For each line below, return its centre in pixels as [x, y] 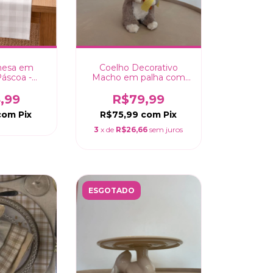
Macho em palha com [138, 77]
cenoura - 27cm [139, 87]
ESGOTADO [111, 190]
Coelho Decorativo [138, 67]
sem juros [166, 129]
